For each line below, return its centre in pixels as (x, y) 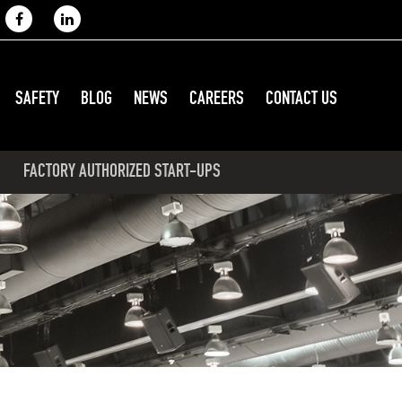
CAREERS (217, 98)
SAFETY (37, 98)
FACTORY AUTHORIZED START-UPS (122, 170)
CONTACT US (301, 98)
